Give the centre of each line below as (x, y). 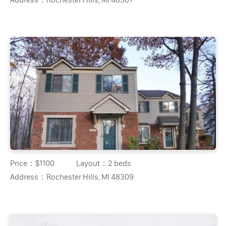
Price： (23, 163)
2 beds (120, 163)
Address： (29, 177)
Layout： (92, 163)
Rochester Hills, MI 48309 (90, 177)
